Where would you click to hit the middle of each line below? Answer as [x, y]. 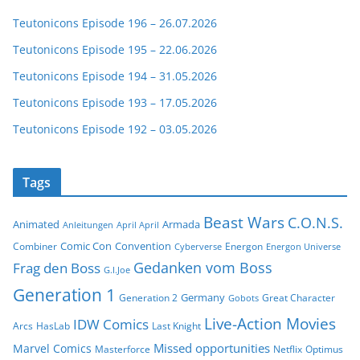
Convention [143, 246]
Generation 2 [148, 298]
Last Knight [176, 326]
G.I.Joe [117, 270]
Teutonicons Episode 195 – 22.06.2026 [115, 50]
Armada [181, 225]
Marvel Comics [52, 349]
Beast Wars [244, 223]
